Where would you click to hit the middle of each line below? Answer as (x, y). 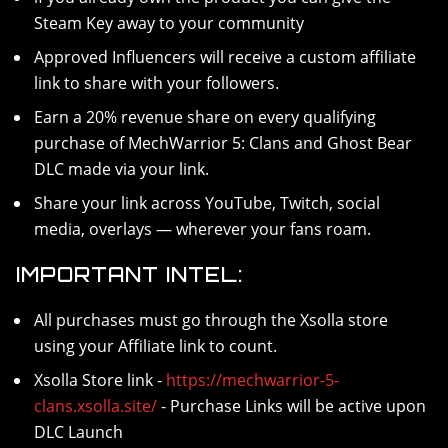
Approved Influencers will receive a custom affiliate (225, 57)
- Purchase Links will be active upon (292, 406)
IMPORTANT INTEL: (129, 274)
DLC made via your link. (122, 169)
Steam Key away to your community (169, 23)
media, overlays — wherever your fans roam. (203, 229)
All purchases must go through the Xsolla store (211, 320)
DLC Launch (79, 432)
